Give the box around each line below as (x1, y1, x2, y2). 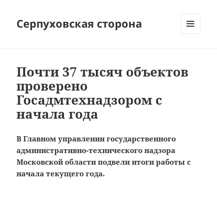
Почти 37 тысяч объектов (16, 63, 189, 81)
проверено (16, 77, 88, 95)
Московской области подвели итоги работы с (16, 157, 191, 167)
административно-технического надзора (16, 145, 176, 155)
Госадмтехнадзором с (16, 91, 163, 109)
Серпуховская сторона (16, 16, 142, 31)
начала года (16, 105, 99, 123)
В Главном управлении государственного (16, 134, 176, 144)
